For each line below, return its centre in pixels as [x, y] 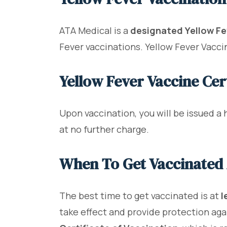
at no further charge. [104, 129]
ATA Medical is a [95, 31]
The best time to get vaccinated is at [140, 196]
